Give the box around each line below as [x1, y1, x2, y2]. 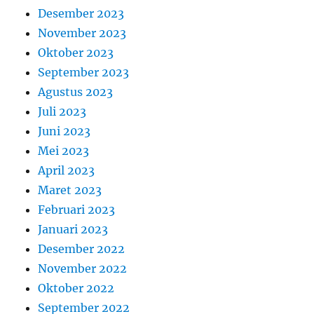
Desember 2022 [38, 242, 125, 256]
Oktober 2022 [38, 281, 115, 295]
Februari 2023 [38, 203, 116, 217]
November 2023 [38, 26, 127, 40]
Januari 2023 [38, 222, 109, 236]
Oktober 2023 [38, 46, 114, 60]
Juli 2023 [38, 104, 87, 118]
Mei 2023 [38, 144, 90, 158]
